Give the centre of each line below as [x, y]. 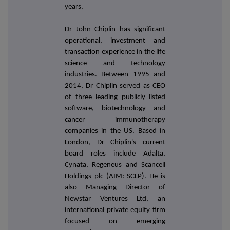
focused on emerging [115, 222]
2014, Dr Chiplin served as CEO [115, 86]
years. [74, 7]
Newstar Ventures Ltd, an [115, 199]
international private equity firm [115, 210]
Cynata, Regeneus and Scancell [115, 165]
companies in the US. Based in [115, 131]
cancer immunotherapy [115, 120]
